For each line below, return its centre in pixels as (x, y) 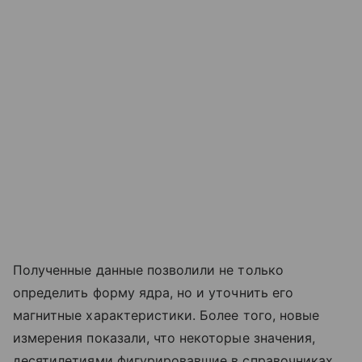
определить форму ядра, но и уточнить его (153, 292)
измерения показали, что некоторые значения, (164, 337)
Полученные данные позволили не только (148, 269)
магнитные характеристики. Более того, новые (166, 315)
